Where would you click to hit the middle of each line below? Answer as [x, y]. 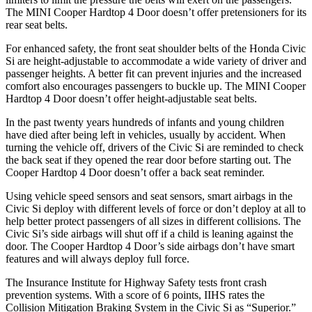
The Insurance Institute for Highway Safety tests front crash [136, 282]
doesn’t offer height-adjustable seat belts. [166, 98]
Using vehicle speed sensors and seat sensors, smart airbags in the [149, 196]
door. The [28, 246]
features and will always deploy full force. [97, 258]
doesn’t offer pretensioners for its [233, 12]
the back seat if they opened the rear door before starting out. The [148, 159]
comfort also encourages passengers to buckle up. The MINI [139, 86]
